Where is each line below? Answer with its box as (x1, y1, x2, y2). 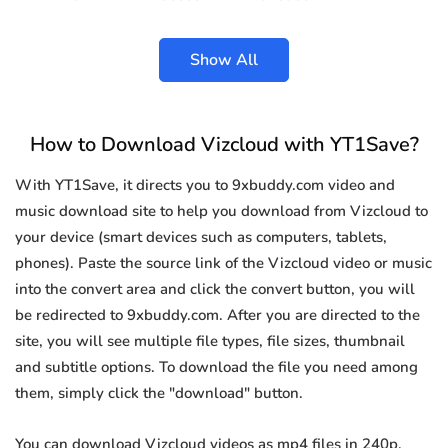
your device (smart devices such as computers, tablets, (15, 227, 387, 248)
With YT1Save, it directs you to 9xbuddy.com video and (15, 175, 395, 196)
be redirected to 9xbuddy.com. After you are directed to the (15, 305, 420, 326)
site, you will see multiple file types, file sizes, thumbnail (15, 331, 405, 352)
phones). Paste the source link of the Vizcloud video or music (15, 253, 432, 274)
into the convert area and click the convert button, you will (15, 279, 415, 300)
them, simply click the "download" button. (15, 383, 303, 404)
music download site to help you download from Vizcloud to (15, 201, 428, 222)
